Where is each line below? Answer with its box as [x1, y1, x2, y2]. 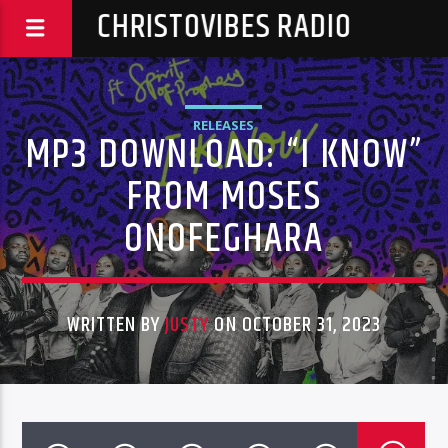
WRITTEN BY [66, 309, 166, 341]
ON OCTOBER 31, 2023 [209, 309, 382, 341]
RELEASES [193, 116, 254, 134]
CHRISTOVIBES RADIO [96, 2, 352, 53]
